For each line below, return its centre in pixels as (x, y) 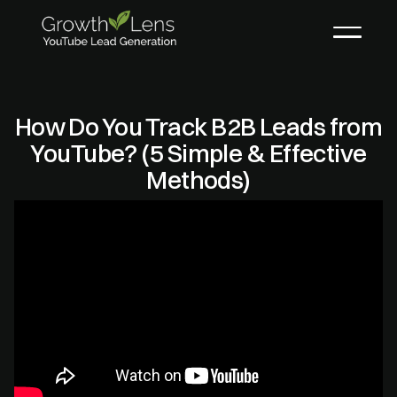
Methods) (198, 180)
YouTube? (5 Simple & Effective (198, 153)
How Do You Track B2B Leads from (198, 127)
